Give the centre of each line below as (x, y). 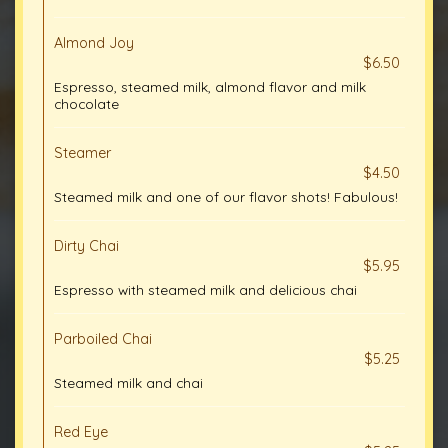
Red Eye (81, 432)
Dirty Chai (86, 246)
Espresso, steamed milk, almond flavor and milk (210, 86)
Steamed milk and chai (128, 382)
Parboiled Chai (103, 339)
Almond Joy (94, 43)
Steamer (82, 153)
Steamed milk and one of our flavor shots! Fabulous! (226, 196)
